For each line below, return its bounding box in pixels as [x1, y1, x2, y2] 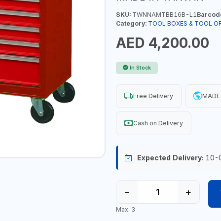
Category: [115, 19, 147, 27]
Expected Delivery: [137, 153, 204, 162]
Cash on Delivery [133, 119, 183, 127]
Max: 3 [115, 206, 135, 214]
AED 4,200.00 [115, 34, 209, 51]
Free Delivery [133, 92, 173, 100]
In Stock [130, 64, 151, 71]
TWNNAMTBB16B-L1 [130, 10, 197, 18]
